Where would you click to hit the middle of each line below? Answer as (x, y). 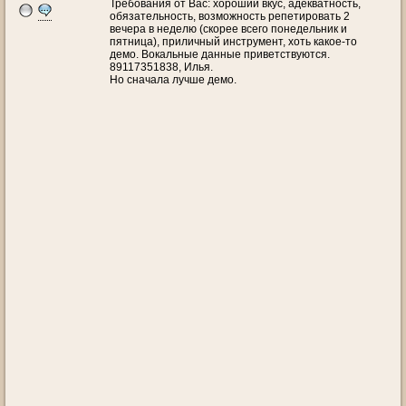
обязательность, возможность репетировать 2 (230, 16)
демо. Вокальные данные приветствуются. (220, 54)
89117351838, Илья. (161, 67)
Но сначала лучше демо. (173, 80)
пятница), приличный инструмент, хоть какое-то (233, 42)
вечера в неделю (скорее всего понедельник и (228, 29)
